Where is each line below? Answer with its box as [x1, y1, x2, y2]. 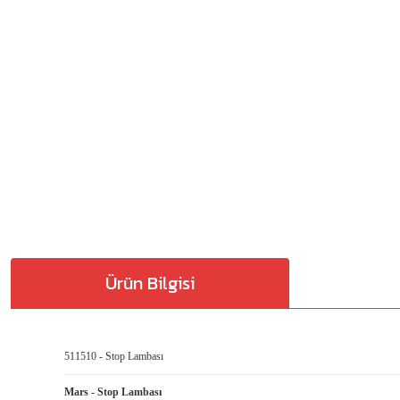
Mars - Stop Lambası [64, 386, 162, 398]
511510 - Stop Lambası [64, 350, 163, 362]
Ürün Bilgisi [105, 269, 195, 296]
